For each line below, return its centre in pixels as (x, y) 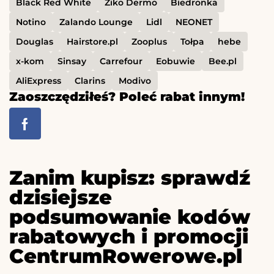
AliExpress (39, 81)
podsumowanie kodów (130, 217)
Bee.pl (223, 61)
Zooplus (149, 42)
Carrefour (121, 61)
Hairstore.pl (92, 42)
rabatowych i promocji (129, 237)
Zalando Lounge (96, 22)
